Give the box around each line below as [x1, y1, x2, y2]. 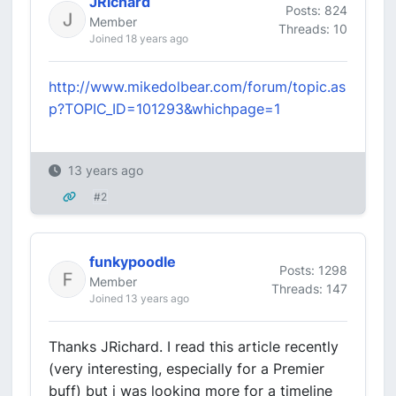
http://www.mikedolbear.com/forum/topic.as [49, 78, 346, 95]
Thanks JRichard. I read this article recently [49, 338, 339, 355]
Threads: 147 [271, 280, 347, 296]
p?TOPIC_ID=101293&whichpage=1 [49, 100, 280, 118]
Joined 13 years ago [89, 292, 189, 305]
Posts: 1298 [279, 262, 347, 278]
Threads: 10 [278, 20, 347, 36]
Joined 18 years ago [89, 32, 188, 45]
